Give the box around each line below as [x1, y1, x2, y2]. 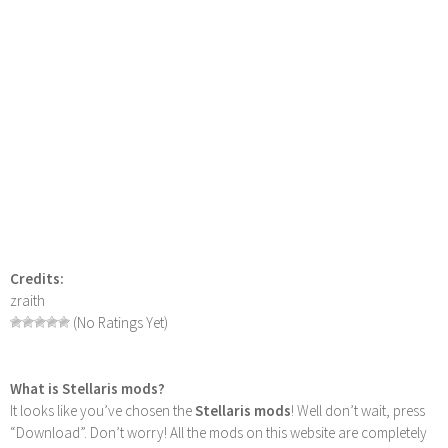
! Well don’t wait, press [291, 400, 425, 420]
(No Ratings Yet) [70, 312, 168, 332]
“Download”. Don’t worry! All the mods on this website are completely [10, 422, 427, 442]
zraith [10, 290, 45, 310]
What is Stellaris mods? [10, 378, 165, 398]
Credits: [10, 268, 64, 288]
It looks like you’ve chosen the [10, 400, 195, 420]
